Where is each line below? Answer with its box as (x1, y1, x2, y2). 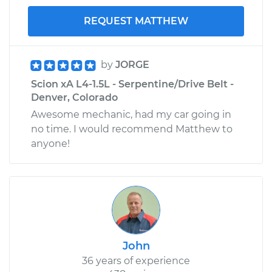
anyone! (31, 137, 70, 149)
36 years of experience (82, 254, 190, 267)
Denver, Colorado (31, 91, 118, 103)
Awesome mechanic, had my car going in (31, 108, 231, 120)
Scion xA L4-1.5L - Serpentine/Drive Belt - (31, 78, 234, 90)
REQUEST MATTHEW (84, 15, 188, 27)
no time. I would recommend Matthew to (31, 123, 233, 135)
